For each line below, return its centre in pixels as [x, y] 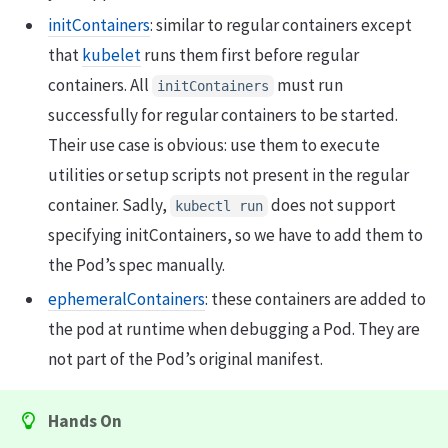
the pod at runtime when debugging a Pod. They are [234, 328]
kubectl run [219, 205]
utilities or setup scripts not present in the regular [228, 174]
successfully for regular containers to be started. [223, 114]
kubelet [111, 54]
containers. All [100, 84]
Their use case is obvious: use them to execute [214, 144]
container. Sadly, [109, 204]
